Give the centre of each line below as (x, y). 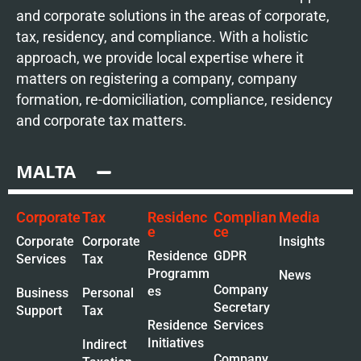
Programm (179, 274)
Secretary (241, 307)
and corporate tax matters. (102, 120)
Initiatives (176, 343)
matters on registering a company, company (157, 79)
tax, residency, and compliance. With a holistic (162, 37)
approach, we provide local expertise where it (160, 58)
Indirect (104, 344)
